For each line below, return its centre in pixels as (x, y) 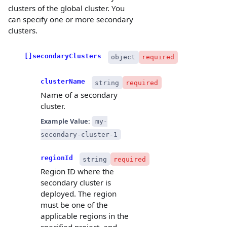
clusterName (63, 81)
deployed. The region (79, 194)
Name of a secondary (79, 95)
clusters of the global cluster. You (66, 8)
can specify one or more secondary (71, 20)
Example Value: (66, 121)
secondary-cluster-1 (79, 134)
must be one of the (74, 205)
